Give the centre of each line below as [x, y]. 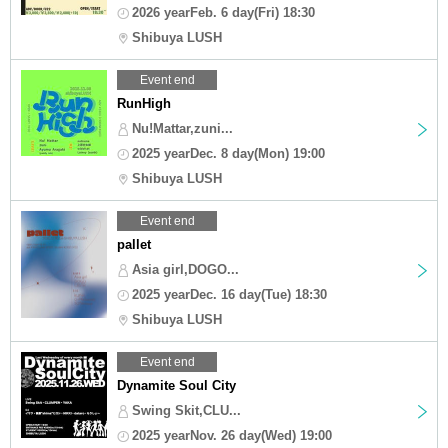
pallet [134, 244]
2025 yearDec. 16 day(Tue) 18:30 [229, 294]
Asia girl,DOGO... [185, 269]
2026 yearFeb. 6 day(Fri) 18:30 [223, 12]
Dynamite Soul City [176, 385]
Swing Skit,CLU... [186, 410]
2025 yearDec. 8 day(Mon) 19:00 [228, 153]
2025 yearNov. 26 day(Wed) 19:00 [232, 435]
